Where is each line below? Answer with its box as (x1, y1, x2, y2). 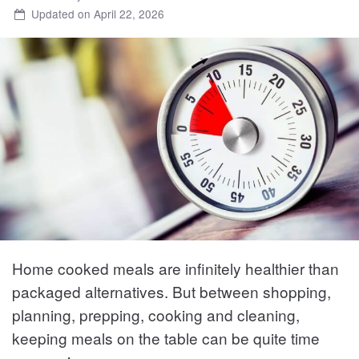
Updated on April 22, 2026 (31, 6, 165, 22)
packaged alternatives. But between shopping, (12, 280, 331, 302)
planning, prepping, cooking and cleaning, (12, 303, 300, 325)
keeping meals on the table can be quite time (12, 326, 320, 349)
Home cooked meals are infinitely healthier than (12, 256, 339, 279)
